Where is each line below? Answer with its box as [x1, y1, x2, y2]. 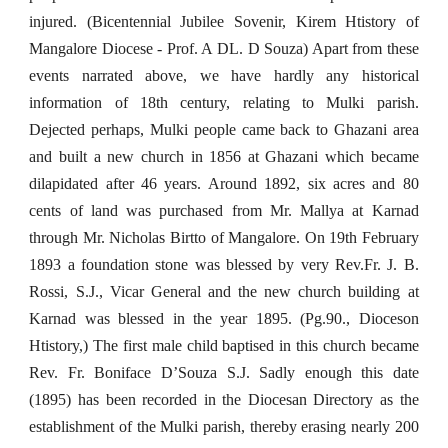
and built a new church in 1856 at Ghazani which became [29, 148, 419, 165]
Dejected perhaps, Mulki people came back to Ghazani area [29, 121, 419, 138]
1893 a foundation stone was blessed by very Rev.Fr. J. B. [29, 256, 419, 273]
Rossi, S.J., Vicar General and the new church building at [29, 283, 419, 300]
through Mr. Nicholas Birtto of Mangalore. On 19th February [29, 229, 419, 246]
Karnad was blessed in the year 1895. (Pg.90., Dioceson [29, 310, 419, 327]
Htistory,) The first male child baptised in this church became [29, 337, 419, 354]
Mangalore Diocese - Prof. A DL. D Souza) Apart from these [29, 40, 419, 57]
